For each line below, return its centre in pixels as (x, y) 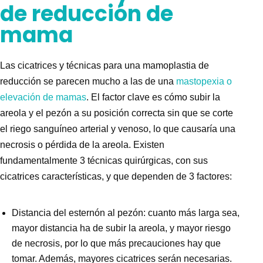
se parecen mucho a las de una (109, 82)
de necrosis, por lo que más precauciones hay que (116, 244)
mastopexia (200, 82)
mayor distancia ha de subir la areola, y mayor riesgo (121, 228)
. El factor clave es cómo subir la (153, 97)
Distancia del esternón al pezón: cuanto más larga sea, (126, 213)
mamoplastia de (176, 66)
